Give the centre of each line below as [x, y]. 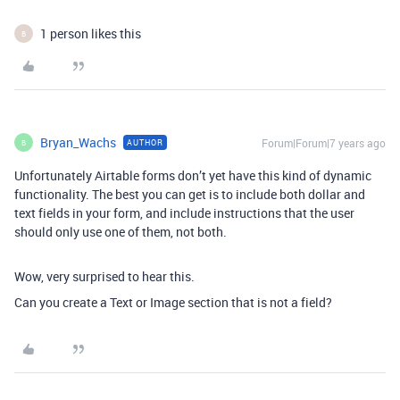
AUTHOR [145, 142]
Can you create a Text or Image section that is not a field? [173, 302]
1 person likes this [91, 33]
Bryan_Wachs [78, 142]
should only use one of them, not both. [121, 232]
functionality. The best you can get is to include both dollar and [190, 194]
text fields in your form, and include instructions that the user [184, 213]
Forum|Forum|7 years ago [324, 143]
